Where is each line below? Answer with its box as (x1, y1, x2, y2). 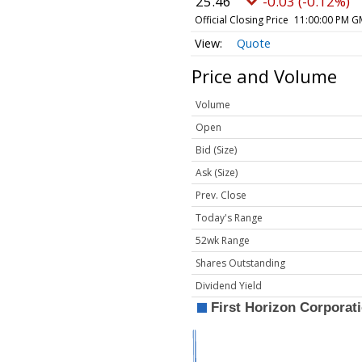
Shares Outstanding (196, 256, 285, 271)
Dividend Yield (196, 279, 262, 293)
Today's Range (196, 211, 263, 225)
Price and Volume (192, 64, 337, 89)
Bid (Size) (196, 143, 237, 158)
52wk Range (196, 234, 250, 248)
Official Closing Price (194, 12, 288, 27)
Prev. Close (196, 188, 246, 203)
